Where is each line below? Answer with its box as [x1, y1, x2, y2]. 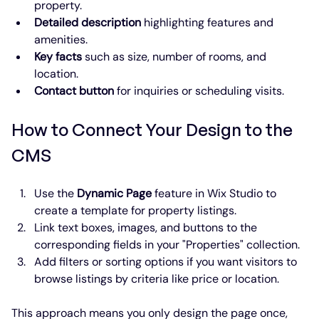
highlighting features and [141, 14, 276, 30]
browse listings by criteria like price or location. [34, 271, 279, 286]
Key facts [34, 48, 82, 64]
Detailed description [34, 14, 141, 30]
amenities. [34, 31, 88, 47]
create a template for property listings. [34, 202, 236, 218]
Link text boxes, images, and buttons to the [34, 219, 260, 235]
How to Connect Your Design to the [11, 118, 296, 140]
